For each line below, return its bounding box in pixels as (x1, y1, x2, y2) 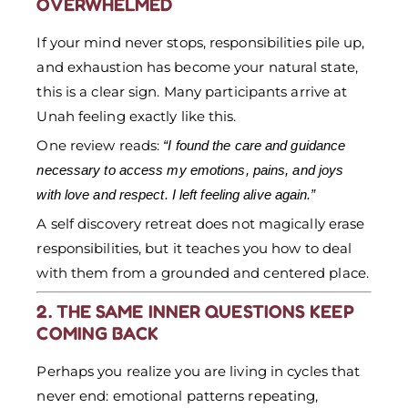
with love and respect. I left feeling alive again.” (36, 186, 316, 202)
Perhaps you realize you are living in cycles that (36, 362, 361, 381)
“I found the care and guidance (163, 137, 346, 153)
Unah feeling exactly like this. (36, 107, 237, 125)
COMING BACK (36, 322, 159, 345)
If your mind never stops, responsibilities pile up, (36, 33, 365, 51)
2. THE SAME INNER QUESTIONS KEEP (36, 301, 354, 323)
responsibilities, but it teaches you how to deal (36, 239, 352, 257)
